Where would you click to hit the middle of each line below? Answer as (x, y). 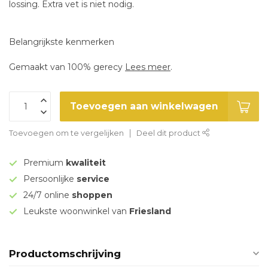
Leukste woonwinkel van (76, 211)
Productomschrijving (65, 254)
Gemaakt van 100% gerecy (67, 67)
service (93, 179)
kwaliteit (86, 163)
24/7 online (48, 195)
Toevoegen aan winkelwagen (144, 106)
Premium (45, 163)
